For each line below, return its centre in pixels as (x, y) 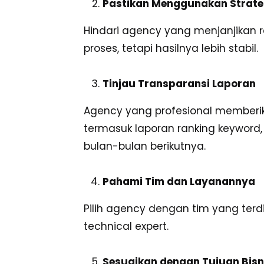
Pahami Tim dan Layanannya (179, 182)
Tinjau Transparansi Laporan (179, 84)
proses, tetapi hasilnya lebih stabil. (171, 49)
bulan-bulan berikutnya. (145, 146)
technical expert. (126, 227)
